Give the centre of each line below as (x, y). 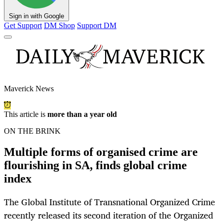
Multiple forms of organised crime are (101, 152)
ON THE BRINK (32, 131)
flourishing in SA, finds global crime (95, 166)
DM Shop (59, 26)
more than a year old (82, 114)
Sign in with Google (37, 16)
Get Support (23, 26)
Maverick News (29, 89)
